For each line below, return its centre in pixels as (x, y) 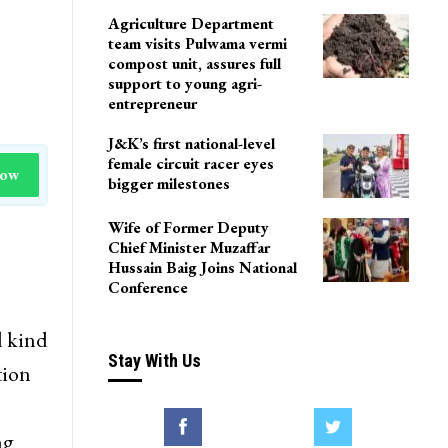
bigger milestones (168, 184)
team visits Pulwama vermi (197, 44)
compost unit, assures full (194, 64)
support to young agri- (184, 84)
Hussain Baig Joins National (202, 267)
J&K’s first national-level (191, 144)
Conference (147, 287)
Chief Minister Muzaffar (188, 247)
